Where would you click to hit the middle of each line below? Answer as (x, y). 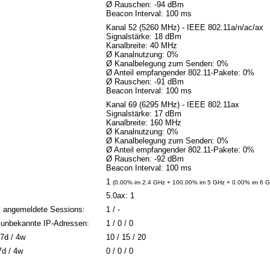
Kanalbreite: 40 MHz (141, 46)
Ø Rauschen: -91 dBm (145, 82)
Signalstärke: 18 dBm (143, 37)
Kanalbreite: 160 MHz (143, 123)
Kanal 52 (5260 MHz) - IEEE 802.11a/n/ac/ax (184, 28)
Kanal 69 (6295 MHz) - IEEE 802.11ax (172, 105)
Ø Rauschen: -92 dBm (145, 159)
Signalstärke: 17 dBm (143, 114)
